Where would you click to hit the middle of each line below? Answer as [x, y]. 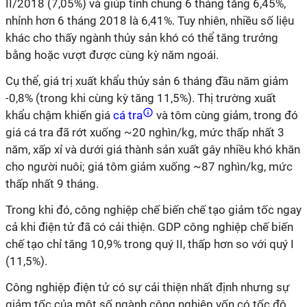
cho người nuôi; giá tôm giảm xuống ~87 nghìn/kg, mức [149, 167]
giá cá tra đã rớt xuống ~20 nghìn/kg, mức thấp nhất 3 [145, 132]
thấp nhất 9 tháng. [52, 184]
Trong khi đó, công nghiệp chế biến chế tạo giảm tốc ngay [153, 210]
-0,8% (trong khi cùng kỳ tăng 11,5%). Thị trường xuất [141, 98]
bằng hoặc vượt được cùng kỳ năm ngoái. [112, 55]
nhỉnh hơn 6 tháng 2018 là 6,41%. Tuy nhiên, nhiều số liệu [150, 21]
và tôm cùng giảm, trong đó [226, 115]
